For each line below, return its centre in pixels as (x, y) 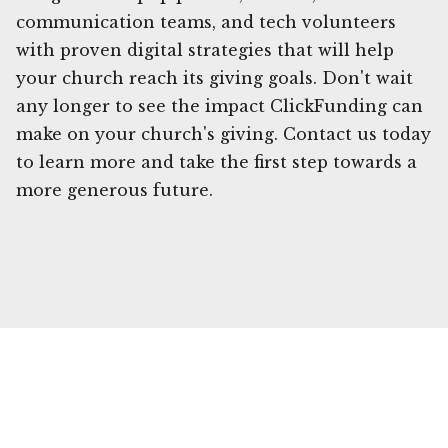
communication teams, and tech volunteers (206, 21)
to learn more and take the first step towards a (216, 161)
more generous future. (114, 189)
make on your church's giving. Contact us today (223, 133)
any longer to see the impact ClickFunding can (219, 105)
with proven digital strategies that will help (205, 49)
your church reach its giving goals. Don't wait (214, 77)
